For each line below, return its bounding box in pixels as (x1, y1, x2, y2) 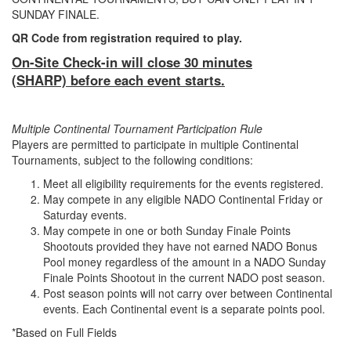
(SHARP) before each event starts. (12, 71, 225, 90)
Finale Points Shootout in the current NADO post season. (43, 270, 325, 286)
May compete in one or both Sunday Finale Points (43, 223, 291, 239)
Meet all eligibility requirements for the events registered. (43, 175, 324, 192)
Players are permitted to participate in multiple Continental (12, 136, 299, 153)
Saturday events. (43, 207, 127, 223)
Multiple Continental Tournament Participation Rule (12, 121, 262, 137)
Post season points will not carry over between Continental (43, 285, 332, 302)
